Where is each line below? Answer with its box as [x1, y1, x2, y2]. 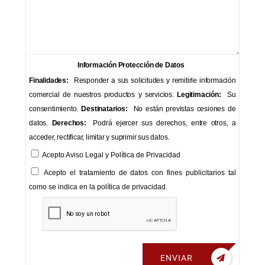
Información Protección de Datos [77, 61, 185, 69]
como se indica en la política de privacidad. [29, 183, 168, 191]
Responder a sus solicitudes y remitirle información [71, 76, 236, 85]
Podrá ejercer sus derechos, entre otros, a [89, 119, 236, 127]
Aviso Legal [66, 151, 104, 159]
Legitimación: [177, 91, 221, 99]
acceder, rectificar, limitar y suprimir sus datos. [29, 133, 170, 141]
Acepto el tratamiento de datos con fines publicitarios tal [41, 169, 236, 177]
